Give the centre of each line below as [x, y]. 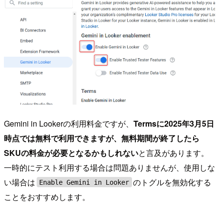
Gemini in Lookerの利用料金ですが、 [69, 123]
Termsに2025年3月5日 [174, 123]
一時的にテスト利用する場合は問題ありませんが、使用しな [109, 167]
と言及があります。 [174, 153]
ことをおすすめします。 [47, 197]
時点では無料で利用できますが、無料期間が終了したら [102, 138]
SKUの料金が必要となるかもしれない [71, 153]
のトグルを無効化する [172, 182]
